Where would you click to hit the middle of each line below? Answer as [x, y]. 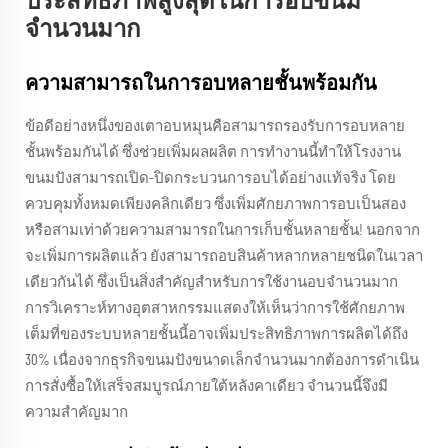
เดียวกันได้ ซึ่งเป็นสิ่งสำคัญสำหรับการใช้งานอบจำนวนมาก [211, 282]
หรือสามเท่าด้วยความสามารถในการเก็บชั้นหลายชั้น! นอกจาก [222, 230]
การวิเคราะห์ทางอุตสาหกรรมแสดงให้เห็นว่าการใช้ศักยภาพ [215, 308]
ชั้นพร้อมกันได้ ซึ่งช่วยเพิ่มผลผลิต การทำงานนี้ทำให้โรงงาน [213, 152]
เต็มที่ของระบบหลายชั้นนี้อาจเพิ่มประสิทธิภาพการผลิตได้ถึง [216, 334]
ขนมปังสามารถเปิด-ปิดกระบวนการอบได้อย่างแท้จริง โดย [210, 178]
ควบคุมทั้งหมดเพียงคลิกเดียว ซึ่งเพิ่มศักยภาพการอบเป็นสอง [215, 204]
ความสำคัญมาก [76, 412]
